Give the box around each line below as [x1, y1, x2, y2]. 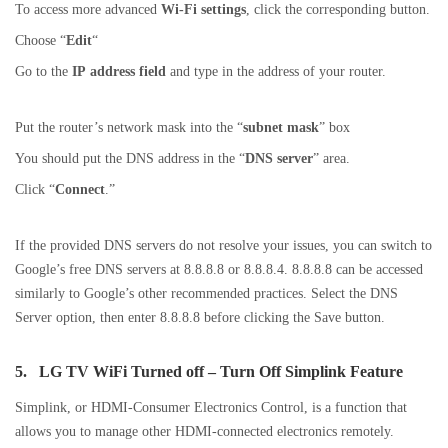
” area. [313, 150, 350, 167]
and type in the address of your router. [166, 63, 386, 80]
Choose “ [15, 32, 66, 49]
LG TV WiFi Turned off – [27, 363, 220, 381]
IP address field [72, 63, 166, 80]
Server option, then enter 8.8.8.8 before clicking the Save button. [15, 309, 385, 326]
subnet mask [243, 119, 319, 136]
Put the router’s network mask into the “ [15, 119, 243, 136]
